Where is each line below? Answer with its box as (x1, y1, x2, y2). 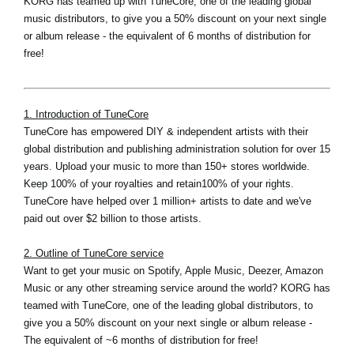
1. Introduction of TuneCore (24, 108, 149, 121)
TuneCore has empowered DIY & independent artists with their (24, 126, 308, 138)
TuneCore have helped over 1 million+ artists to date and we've (24, 195, 311, 208)
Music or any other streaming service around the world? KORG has (24, 282, 330, 295)
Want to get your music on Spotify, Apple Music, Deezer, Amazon (24, 265, 323, 277)
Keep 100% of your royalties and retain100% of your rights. (24, 178, 294, 190)
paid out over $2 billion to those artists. (24, 213, 201, 225)
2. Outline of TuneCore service (24, 247, 164, 260)
